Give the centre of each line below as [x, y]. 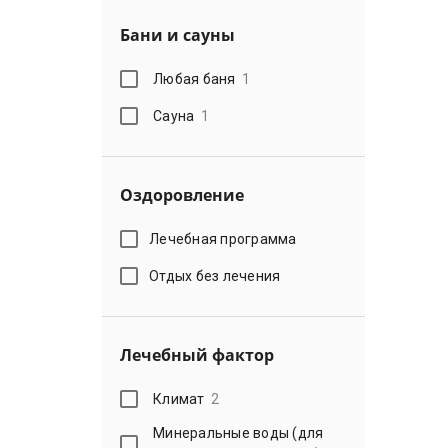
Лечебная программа [223, 238]
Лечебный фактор [197, 355]
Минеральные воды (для [238, 433]
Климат [179, 398]
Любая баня [194, 78]
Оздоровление [182, 195]
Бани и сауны [177, 35]
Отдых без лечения [215, 275]
